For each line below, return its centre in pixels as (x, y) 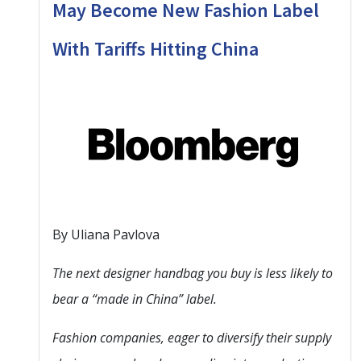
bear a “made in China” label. (135, 299)
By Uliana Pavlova (106, 234)
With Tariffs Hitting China (156, 48)
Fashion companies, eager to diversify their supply (192, 337)
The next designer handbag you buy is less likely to (193, 273)
